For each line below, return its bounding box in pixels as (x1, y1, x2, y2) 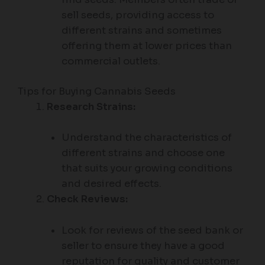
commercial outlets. (61, 55, 160, 68)
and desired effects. (61, 177, 161, 190)
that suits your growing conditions (61, 162, 232, 175)
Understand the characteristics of (61, 131, 232, 144)
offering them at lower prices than (61, 40, 232, 53)
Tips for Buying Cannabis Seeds (18, 85, 176, 98)
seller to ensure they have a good (61, 239, 225, 252)
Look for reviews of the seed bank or (61, 224, 243, 237)
